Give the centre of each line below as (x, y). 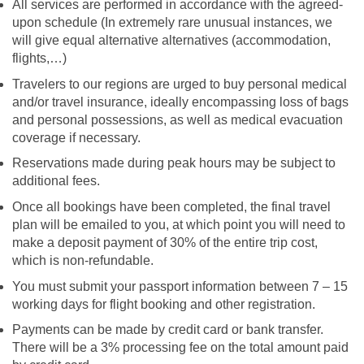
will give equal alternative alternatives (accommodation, (171, 41)
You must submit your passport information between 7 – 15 (180, 286)
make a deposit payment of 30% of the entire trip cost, (165, 242)
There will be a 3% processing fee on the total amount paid (180, 348)
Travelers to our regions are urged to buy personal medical (180, 84)
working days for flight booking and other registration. (164, 304)
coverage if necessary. (76, 137)
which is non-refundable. (83, 260)
